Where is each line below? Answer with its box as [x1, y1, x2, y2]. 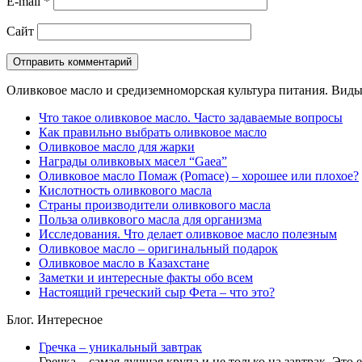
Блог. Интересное [6, 313, 103, 327]
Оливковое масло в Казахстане [39, 256, 209, 271]
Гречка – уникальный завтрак [39, 340, 202, 355]
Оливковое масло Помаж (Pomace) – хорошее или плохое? [39, 169, 359, 183]
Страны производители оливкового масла [39, 198, 271, 213]
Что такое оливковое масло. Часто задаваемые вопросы [39, 111, 343, 125]
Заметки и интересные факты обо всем [39, 271, 253, 285]
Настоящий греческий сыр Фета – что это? [39, 285, 275, 300]
